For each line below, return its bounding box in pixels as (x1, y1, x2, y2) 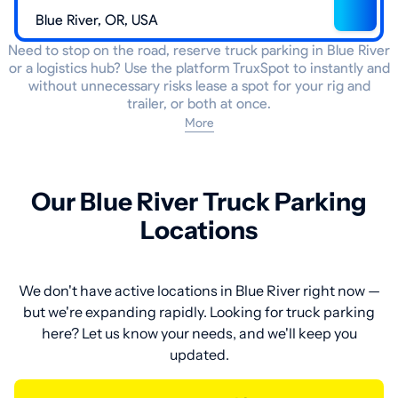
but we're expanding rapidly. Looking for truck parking (23, 303, 375, 322)
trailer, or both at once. (127, 95, 271, 113)
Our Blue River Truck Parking (31, 187, 367, 218)
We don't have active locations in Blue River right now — (18, 282, 380, 300)
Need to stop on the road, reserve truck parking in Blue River (8, 42, 390, 60)
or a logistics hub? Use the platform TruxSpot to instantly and (8, 60, 390, 77)
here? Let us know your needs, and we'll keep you (41, 324, 357, 343)
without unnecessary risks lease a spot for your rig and (28, 77, 370, 95)
